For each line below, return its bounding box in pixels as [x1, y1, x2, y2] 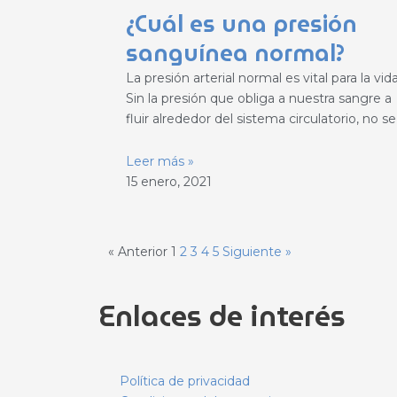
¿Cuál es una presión [126, 5, 357, 43]
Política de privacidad [119, 373, 250, 390]
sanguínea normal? [126, 35, 345, 73]
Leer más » [126, 152, 194, 169]
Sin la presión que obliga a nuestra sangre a [126, 90, 392, 107]
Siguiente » [222, 243, 292, 260]
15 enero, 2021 [126, 173, 212, 190]
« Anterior [108, 243, 167, 260]
